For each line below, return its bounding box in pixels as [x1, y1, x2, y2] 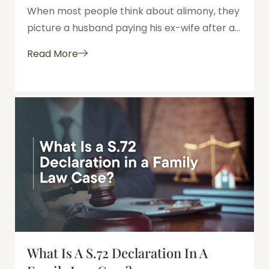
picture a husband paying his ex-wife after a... [27, 21, 240, 35]
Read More [27, 46, 78, 61]
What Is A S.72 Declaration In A [27, 243, 208, 262]
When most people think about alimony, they [27, 4, 240, 19]
